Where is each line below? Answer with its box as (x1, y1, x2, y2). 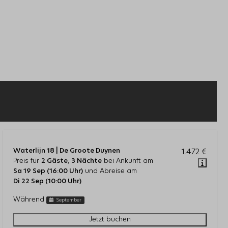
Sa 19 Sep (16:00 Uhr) (13, 168, 83, 175)
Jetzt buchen (89, 216, 131, 223)
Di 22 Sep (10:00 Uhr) (13, 178, 81, 185)
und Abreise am (83, 168, 137, 175)
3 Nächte (71, 158, 102, 165)
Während (13, 196, 46, 204)
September (56, 197, 82, 203)
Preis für (13, 158, 41, 165)
